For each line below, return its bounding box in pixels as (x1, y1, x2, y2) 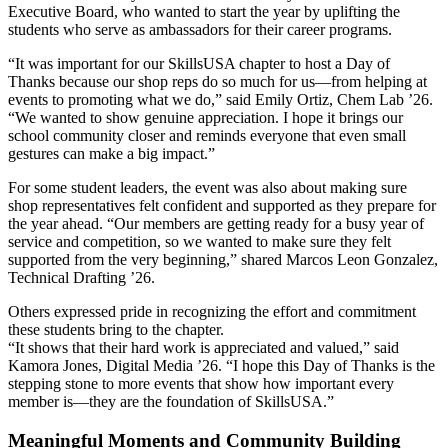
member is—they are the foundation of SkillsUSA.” (8, 392, 334, 410)
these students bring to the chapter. (8, 320, 224, 338)
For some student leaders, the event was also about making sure (8, 178, 407, 196)
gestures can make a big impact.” (8, 144, 215, 162)
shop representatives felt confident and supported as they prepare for (8, 196, 436, 214)
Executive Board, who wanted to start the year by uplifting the (8, 2, 400, 20)
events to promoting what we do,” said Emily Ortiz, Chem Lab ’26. (8, 90, 433, 108)
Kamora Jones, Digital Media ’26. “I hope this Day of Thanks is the (8, 356, 435, 374)
